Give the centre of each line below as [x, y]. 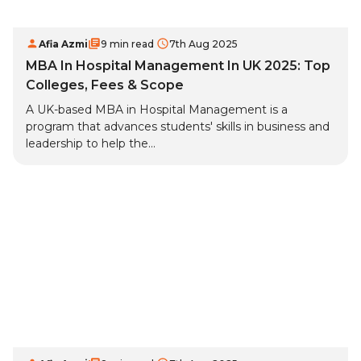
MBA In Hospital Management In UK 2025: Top [178, 66]
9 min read [127, 44]
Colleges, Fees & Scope [105, 85]
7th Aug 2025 [203, 44]
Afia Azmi [63, 44]
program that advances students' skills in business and [178, 127]
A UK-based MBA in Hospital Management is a [157, 110]
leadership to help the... [91, 144]
